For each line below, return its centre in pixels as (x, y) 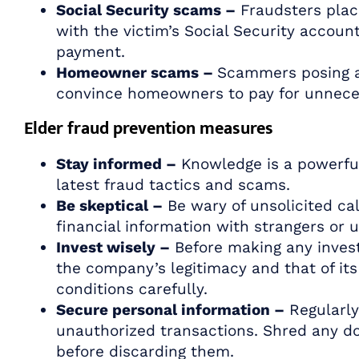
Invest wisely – (113, 247)
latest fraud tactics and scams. (173, 184)
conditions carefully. (132, 288)
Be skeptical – (109, 205)
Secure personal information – (170, 309)
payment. (91, 51)
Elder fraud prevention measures (149, 128)
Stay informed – (116, 163)
